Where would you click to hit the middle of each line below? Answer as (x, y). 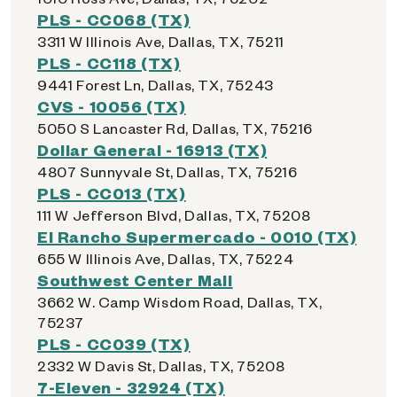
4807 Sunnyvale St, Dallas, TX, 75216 (167, 171)
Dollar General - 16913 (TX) (152, 149)
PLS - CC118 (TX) (109, 62)
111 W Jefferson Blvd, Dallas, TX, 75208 (174, 215)
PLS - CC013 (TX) (112, 193)
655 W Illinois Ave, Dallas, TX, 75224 (166, 258)
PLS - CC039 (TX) (114, 343)
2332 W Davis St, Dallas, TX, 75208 (161, 366)
